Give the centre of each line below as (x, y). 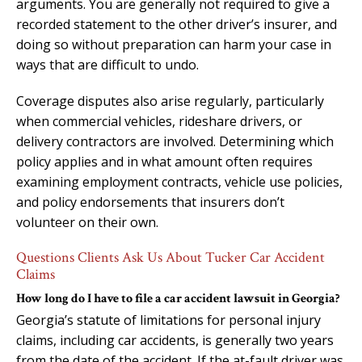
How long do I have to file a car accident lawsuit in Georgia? (178, 298)
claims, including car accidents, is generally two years (175, 340)
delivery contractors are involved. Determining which (175, 141)
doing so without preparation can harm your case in (174, 44)
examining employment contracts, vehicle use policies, (179, 181)
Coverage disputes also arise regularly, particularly (170, 101)
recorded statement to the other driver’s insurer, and (177, 24)
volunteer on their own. (87, 222)
